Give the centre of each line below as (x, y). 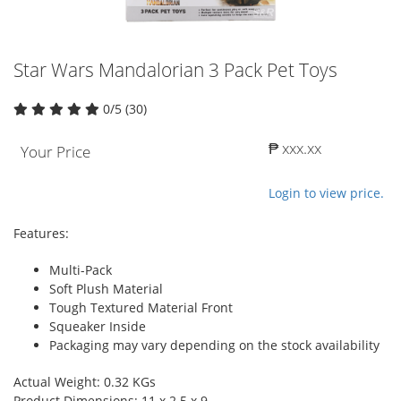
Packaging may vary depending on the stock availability (214, 345)
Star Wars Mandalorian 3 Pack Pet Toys (175, 69)
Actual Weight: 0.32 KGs (85, 381)
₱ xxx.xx (295, 148)
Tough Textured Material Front (141, 307)
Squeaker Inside (98, 326)
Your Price (55, 151)
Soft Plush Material (106, 288)
